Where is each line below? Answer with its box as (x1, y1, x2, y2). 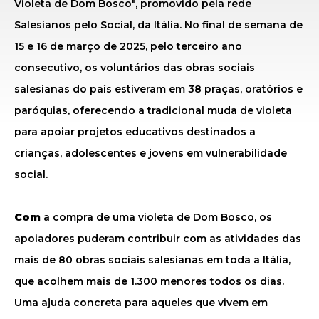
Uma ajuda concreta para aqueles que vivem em (14, 296, 268, 309)
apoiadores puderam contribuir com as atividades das (14, 232, 301, 245)
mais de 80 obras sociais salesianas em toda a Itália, (14, 253, 291, 266)
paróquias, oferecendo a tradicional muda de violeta (14, 104, 292, 117)
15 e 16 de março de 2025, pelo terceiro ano (14, 40, 242, 53)
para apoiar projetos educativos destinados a (14, 125, 256, 138)
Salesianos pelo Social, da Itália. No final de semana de (14, 19, 303, 31)
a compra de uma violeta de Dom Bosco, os (43, 211, 272, 224)
